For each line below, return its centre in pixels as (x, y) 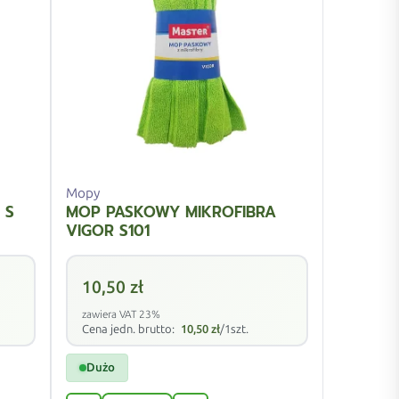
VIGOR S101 (107, 231)
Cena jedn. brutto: (129, 330)
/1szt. (234, 330)
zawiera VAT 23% (121, 315)
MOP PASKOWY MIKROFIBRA (171, 212)
